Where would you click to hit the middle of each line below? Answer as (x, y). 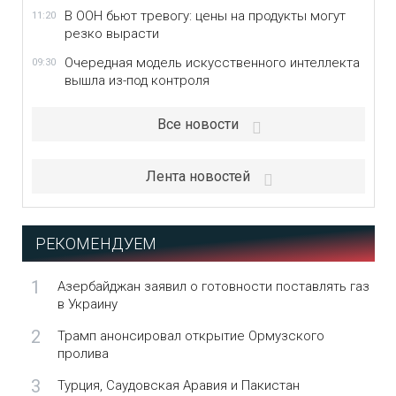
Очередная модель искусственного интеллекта (212, 63)
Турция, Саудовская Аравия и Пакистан (178, 385)
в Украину (87, 304)
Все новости (198, 124)
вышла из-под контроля (137, 80)
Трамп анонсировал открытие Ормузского (190, 336)
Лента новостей (198, 176)
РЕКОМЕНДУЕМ (96, 244)
